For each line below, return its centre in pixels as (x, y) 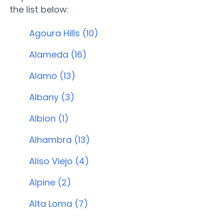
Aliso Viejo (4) (59, 161)
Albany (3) (52, 97)
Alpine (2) (50, 182)
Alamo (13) (52, 76)
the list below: (39, 9)
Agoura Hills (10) (64, 33)
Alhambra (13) (60, 140)
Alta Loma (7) (59, 204)
